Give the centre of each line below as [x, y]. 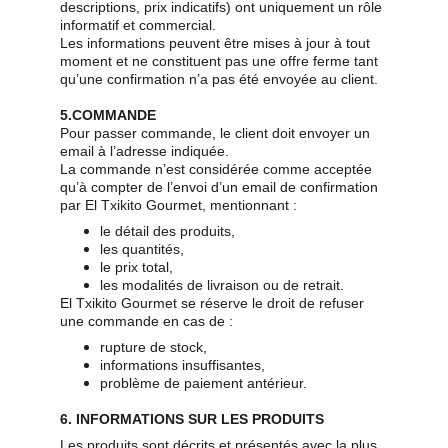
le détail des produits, [167, 231]
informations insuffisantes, [182, 365]
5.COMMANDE [108, 115]
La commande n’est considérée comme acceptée [218, 169]
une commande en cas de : [146, 321]
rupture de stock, [153, 347]
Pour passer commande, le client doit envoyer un [217, 133]
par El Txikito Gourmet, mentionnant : [178, 205]
